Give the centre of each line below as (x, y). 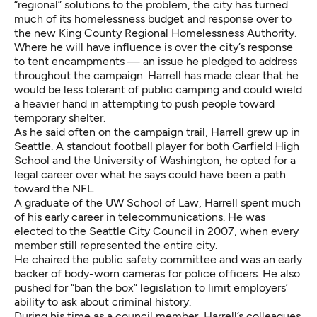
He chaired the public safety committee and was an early (158, 259)
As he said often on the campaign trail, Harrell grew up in (157, 132)
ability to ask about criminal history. (103, 301)
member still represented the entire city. (116, 245)
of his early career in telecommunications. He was (140, 217)
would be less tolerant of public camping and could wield (158, 89)
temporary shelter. (60, 117)
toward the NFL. (54, 188)
